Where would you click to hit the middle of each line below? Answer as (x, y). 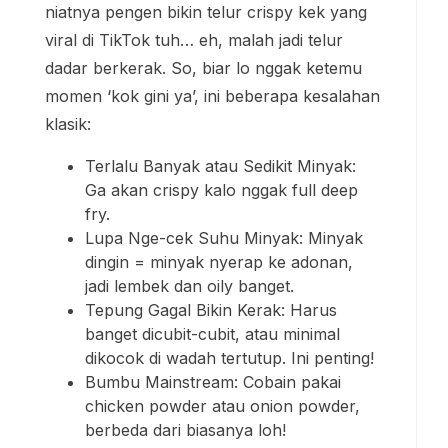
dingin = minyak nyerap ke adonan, (219, 261)
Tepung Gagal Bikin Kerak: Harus (211, 309)
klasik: (68, 123)
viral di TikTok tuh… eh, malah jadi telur (194, 39)
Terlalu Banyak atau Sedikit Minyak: (220, 165)
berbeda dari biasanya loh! (185, 429)
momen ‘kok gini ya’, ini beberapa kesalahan (212, 95)
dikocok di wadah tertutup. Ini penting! (229, 357)
